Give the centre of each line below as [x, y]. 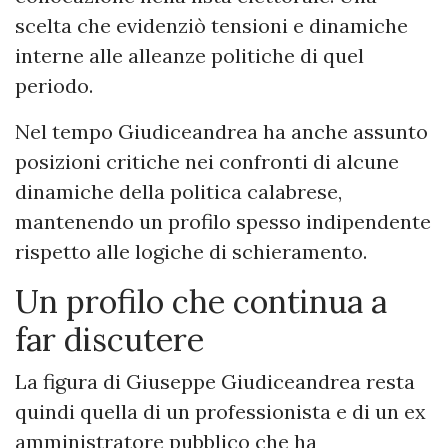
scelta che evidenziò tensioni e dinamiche [211, 26]
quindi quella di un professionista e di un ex [220, 412]
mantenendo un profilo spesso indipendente [223, 222]
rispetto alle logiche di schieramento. [191, 252]
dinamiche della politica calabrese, [178, 192]
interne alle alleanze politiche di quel [189, 56]
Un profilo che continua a [201, 302]
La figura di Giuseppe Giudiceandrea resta [215, 382]
